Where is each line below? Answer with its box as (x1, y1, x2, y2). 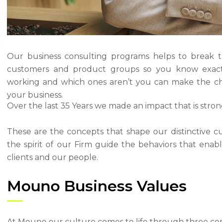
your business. (7, 90, 63, 100)
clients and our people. (7, 153, 98, 163)
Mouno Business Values (7, 177, 187, 196)
